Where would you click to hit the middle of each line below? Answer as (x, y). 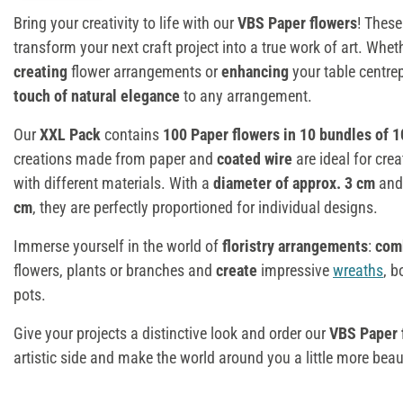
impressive (297, 270)
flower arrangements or (146, 71)
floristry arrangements (295, 246)
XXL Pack (70, 134)
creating (42, 71)
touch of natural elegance (97, 95)
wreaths (358, 270)
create (238, 270)
